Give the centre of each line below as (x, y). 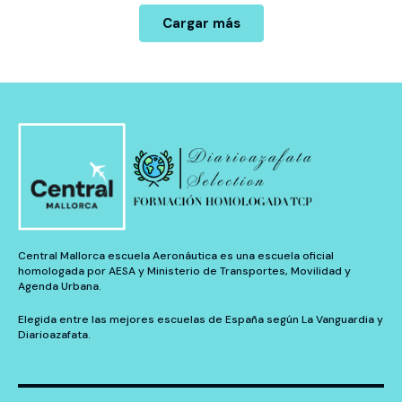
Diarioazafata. (54, 335)
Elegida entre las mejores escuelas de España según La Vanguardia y (201, 320)
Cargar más (201, 24)
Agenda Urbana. (60, 287)
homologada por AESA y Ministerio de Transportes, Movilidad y (184, 271)
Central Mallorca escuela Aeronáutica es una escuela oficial (176, 256)
